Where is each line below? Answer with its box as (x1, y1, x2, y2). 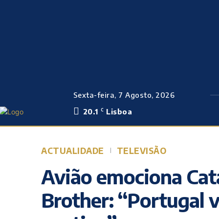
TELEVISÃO (116, 145, 166, 156)
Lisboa (106, 107, 132, 116)
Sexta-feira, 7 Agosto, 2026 (73, 90, 175, 99)
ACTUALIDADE (41, 145, 104, 156)
